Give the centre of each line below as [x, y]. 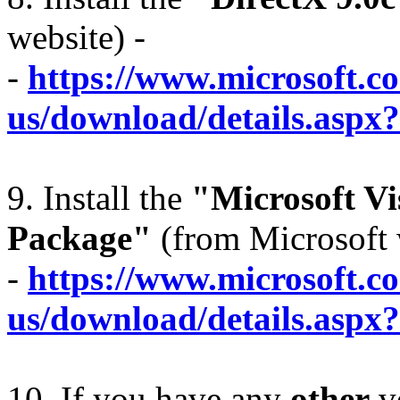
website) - [76, 37]
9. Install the [99, 198]
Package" [79, 238]
